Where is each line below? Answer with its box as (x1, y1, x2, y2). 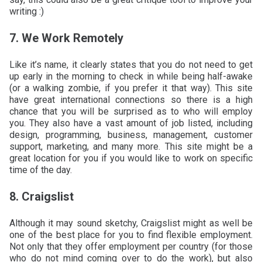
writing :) (9, 5, 44, 17)
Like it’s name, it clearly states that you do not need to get (9, 58, 253, 70)
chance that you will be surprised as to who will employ (9, 105, 253, 117)
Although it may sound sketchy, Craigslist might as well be (9, 217, 253, 229)
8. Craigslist (9, 189, 74, 204)
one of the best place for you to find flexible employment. (9, 229, 253, 240)
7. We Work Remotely (9, 30, 123, 45)
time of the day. (9, 164, 72, 175)
